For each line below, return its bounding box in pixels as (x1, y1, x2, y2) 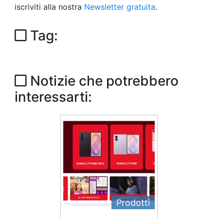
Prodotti (116, 198, 150, 208)
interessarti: (15, 89, 92, 105)
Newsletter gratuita (84, 2, 155, 12)
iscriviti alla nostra (15, 2, 84, 12)
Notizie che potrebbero (27, 73, 179, 89)
